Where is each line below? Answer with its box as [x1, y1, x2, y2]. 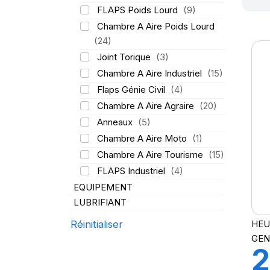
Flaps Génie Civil [96, 84, 168, 95]
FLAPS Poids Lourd [96, 4, 180, 16]
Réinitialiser [71, 218, 123, 230]
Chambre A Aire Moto [96, 133, 189, 144]
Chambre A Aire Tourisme [96, 149, 206, 160]
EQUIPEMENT [74, 181, 133, 193]
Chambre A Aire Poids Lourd [96, 20, 215, 32]
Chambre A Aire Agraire [96, 100, 196, 111]
